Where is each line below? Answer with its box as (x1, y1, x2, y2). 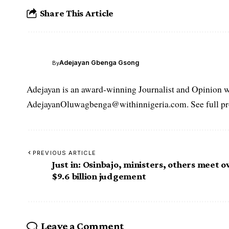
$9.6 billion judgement (52, 170, 146, 181)
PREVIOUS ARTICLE (33, 149, 96, 156)
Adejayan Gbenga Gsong (59, 59, 139, 67)
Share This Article (39, 8, 114, 19)
